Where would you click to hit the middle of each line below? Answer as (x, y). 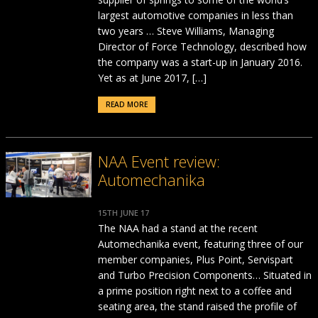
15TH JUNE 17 (123, 213)
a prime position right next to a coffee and (194, 291)
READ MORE (126, 104)
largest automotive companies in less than (195, 15)
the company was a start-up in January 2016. (200, 62)
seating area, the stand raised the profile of (197, 306)
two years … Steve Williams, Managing (186, 31)
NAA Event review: (159, 161)
